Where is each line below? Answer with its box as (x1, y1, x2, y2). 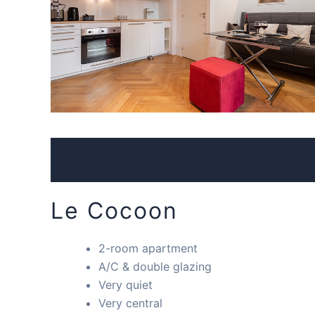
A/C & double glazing (98, 259, 212, 274)
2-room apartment (98, 240, 198, 255)
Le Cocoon (51, 196, 178, 224)
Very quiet (98, 277, 153, 292)
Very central (98, 295, 162, 310)
